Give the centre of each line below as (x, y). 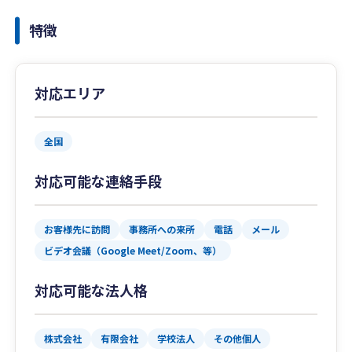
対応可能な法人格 (92, 290)
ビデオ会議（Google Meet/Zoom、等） (133, 250)
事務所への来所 (162, 229)
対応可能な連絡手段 (99, 181)
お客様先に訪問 (77, 229)
